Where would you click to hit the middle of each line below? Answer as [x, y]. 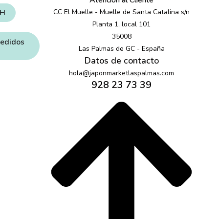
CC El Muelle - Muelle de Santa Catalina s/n [121, 12]
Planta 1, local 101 [121, 24]
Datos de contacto [121, 61]
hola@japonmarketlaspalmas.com [121, 73]
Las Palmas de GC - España [121, 49]
